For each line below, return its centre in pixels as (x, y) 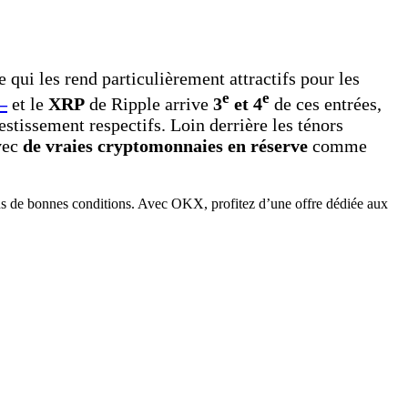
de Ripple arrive (149, 104)
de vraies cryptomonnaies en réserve (165, 146)
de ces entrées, (328, 104)
